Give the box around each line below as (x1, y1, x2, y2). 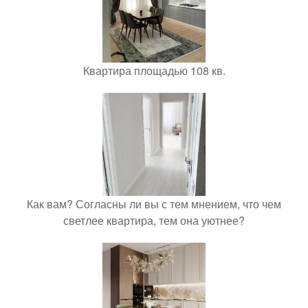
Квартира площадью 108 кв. (82, 63, 225, 79)
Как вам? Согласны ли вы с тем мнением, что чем (27, 196, 281, 212)
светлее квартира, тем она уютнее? (63, 212, 245, 229)
